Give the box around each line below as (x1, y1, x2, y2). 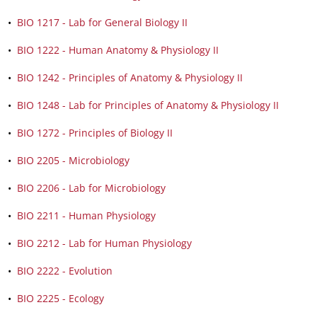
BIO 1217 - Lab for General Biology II (17, 16, 188, 29)
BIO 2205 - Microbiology (17, 154, 129, 167)
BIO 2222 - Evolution (17, 264, 113, 277)
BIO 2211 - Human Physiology (17, 209, 156, 222)
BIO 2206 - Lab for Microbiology (17, 181, 166, 195)
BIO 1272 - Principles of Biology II (17, 126, 173, 139)
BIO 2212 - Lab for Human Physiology (17, 236, 192, 250)
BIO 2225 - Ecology (17, 292, 104, 305)
